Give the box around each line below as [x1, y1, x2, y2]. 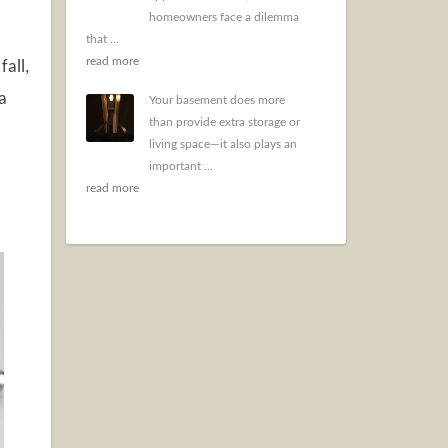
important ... [149, 160, 213, 172]
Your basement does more [149, 94, 285, 106]
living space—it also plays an [149, 138, 297, 150]
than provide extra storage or [149, 116, 300, 128]
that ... [86, 33, 119, 45]
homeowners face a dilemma [149, 11, 299, 23]
